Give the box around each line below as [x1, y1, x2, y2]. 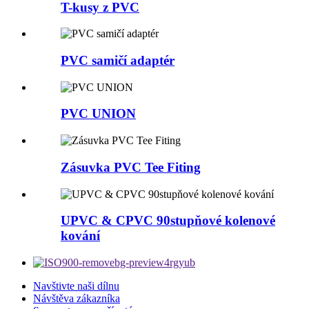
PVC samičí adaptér [61, 52, 175, 68]
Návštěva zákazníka [33, 292, 120, 304]
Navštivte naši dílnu [33, 280, 119, 292]
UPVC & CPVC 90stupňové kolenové [61, 213, 275, 228]
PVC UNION [61, 106, 136, 121]
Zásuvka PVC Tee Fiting [61, 159, 201, 175]
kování [61, 228, 100, 243]
